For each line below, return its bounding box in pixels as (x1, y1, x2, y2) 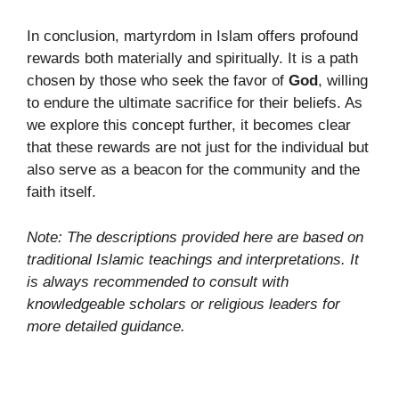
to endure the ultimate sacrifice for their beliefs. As (27, 94, 362, 112)
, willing (318, 72, 368, 90)
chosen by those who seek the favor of (27, 72, 289, 90)
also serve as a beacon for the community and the (27, 161, 360, 179)
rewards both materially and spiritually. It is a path (27, 50, 358, 68)
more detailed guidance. (27, 317, 185, 335)
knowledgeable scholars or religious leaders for (27, 295, 340, 313)
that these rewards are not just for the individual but (27, 139, 369, 157)
